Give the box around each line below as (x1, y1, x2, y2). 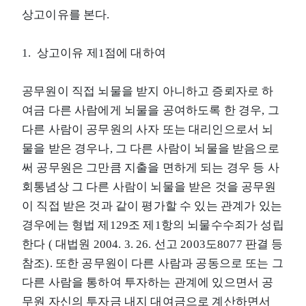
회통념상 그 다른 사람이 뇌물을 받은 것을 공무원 (22, 180, 277, 193)
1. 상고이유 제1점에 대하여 (22, 46, 166, 59)
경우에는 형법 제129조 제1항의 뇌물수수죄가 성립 (22, 218, 284, 232)
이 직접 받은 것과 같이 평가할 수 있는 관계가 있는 (22, 199, 282, 212)
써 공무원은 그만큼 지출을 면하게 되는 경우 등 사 (22, 161, 279, 174)
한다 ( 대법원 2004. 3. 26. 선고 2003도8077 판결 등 (22, 237, 283, 251)
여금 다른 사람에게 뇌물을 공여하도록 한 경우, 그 (22, 103, 279, 117)
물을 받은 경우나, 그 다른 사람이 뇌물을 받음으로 (22, 141, 279, 155)
